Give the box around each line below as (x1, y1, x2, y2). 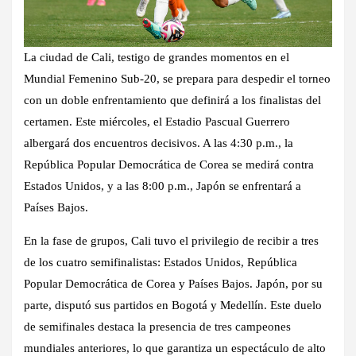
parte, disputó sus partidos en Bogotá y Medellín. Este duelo (24, 298, 322, 311)
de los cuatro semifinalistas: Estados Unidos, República (24, 255, 297, 269)
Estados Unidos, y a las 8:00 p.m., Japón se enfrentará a (24, 179, 301, 192)
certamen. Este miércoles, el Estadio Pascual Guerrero (24, 114, 290, 128)
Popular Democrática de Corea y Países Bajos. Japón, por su (24, 277, 323, 290)
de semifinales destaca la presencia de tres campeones (24, 319, 291, 333)
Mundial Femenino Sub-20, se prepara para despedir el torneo (24, 72, 331, 85)
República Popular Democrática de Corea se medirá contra (24, 157, 314, 171)
